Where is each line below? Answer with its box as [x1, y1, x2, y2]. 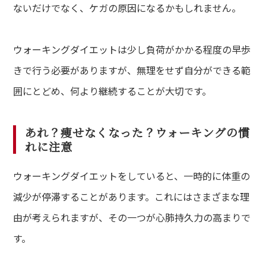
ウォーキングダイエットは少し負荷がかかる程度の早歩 [13, 42, 251, 56]
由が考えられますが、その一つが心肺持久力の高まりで [13, 210, 251, 224]
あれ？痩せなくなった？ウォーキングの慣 [25, 123, 250, 140]
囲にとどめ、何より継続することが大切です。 [13, 83, 212, 98]
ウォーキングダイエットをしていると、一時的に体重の [13, 168, 251, 183]
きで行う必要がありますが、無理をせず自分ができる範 [13, 62, 251, 77]
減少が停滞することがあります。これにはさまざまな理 [13, 189, 250, 204]
